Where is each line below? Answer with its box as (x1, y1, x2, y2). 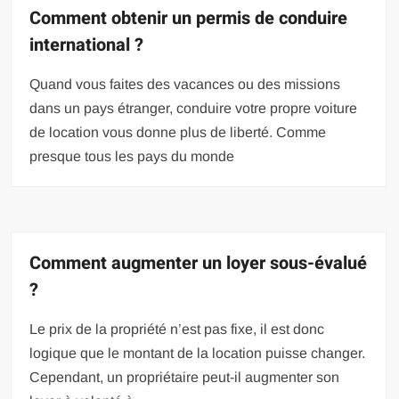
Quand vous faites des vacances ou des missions (29, 76, 341, 92)
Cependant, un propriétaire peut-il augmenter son (29, 369, 340, 385)
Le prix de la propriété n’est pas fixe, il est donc (29, 321, 325, 337)
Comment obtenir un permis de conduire (29, 4, 348, 31)
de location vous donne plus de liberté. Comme (29, 124, 327, 140)
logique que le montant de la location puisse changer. (29, 345, 366, 361)
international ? (29, 31, 144, 58)
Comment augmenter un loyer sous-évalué (29, 249, 368, 276)
